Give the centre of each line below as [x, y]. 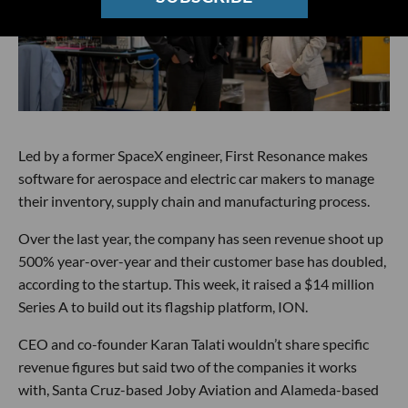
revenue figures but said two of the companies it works [188, 367]
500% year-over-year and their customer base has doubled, [202, 261]
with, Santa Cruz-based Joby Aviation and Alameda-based [199, 389]
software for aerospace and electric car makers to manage [196, 178]
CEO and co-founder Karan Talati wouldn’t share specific [194, 344]
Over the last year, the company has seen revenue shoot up [201, 238]
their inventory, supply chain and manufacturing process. [194, 201]
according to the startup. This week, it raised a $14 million [196, 284]
